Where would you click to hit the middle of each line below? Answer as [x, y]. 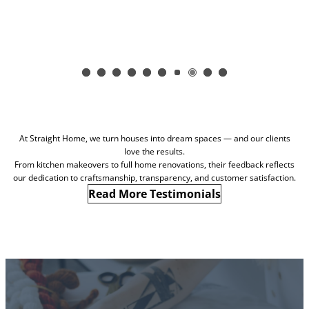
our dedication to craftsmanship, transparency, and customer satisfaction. [154, 177]
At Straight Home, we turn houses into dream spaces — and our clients [154, 138]
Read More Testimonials [154, 193]
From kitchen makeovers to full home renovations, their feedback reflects [154, 164]
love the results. [154, 151]
